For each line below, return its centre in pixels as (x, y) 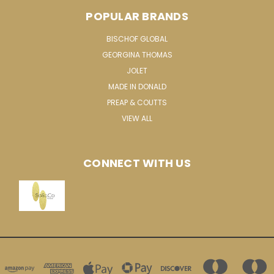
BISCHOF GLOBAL (137, 39)
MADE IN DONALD (137, 86)
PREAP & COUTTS (137, 102)
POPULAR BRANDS (137, 16)
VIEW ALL (137, 118)
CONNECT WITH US (137, 163)
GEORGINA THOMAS (137, 54)
